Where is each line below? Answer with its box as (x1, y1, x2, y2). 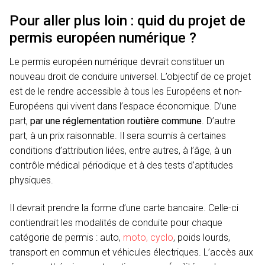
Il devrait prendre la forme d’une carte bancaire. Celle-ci (9, 202, 238, 214)
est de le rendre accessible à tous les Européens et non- (9, 85, 242, 97)
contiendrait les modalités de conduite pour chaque (9, 217, 222, 229)
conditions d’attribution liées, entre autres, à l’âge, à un (9, 144, 231, 156)
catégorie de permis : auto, (9, 232, 123, 244)
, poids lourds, (173, 232, 230, 244)
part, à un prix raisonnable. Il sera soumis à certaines (9, 130, 226, 141)
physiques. (9, 174, 53, 186)
